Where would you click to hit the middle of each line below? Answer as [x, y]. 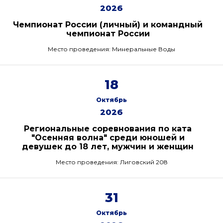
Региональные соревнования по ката [108, 129]
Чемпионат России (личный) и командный [108, 25]
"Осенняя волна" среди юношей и [108, 138]
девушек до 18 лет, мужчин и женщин [108, 147]
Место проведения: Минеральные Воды [111, 49]
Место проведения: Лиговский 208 [111, 162]
